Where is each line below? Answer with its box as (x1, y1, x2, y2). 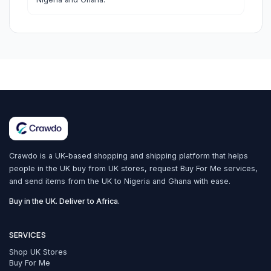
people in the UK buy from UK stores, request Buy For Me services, (8, 163, 258, 173)
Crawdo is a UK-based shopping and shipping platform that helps (8, 151, 248, 160)
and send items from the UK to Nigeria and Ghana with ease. (8, 176, 230, 186)
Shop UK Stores (8, 247, 67, 256)
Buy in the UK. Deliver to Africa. (8, 197, 120, 206)
